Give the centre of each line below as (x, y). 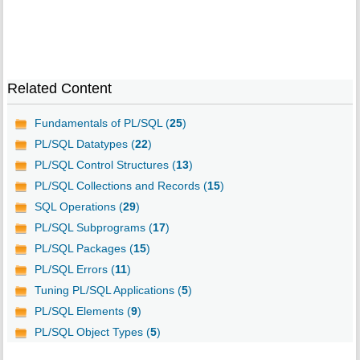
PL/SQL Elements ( (82, 311)
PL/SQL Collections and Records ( (121, 186)
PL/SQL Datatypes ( (84, 144)
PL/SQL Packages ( (84, 249)
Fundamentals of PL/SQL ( (102, 123)
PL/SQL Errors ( (74, 270)
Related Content (59, 89)
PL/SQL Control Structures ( (105, 165)
